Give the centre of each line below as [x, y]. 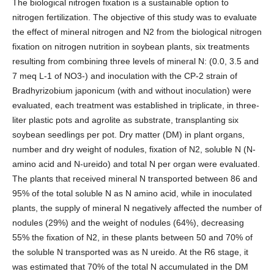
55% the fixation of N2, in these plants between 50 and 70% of [132, 237]
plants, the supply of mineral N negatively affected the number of [137, 208]
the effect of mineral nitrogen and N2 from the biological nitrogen [137, 31]
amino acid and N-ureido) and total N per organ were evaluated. [136, 164]
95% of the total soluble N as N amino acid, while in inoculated [132, 193]
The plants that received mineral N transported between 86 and [135, 178]
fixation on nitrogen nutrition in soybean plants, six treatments [131, 46]
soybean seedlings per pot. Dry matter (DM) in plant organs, [128, 134]
